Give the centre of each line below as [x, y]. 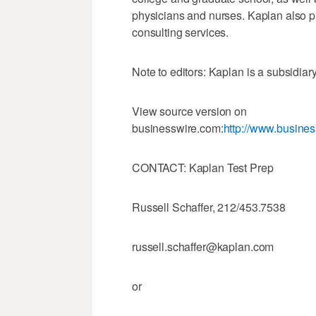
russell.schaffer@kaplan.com [203, 247]
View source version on [189, 111]
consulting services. [181, 32]
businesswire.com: [178, 128]
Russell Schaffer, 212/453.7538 [209, 207]
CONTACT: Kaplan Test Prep [203, 168]
